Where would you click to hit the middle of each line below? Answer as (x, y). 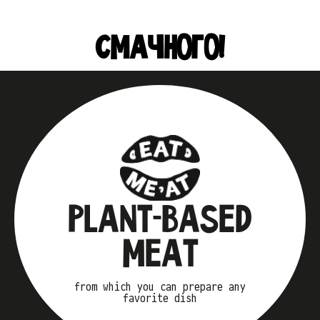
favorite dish (160, 298)
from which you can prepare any (160, 287)
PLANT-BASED (160, 218)
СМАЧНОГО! (160, 46)
